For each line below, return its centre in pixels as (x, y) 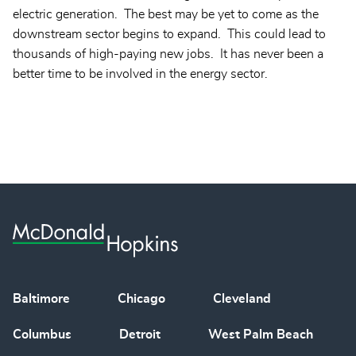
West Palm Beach (261, 334)
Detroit (140, 334)
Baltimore (41, 298)
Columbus (42, 334)
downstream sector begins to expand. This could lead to (169, 35)
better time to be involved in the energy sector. (143, 74)
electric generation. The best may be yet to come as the (166, 15)
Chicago (141, 298)
